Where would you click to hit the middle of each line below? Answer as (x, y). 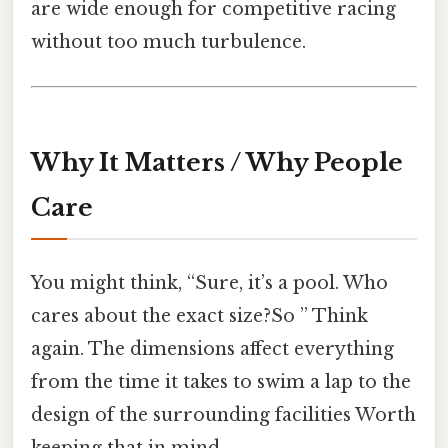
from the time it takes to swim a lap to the (221, 381)
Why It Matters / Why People (217, 163)
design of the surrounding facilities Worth (223, 414)
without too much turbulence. (168, 42)
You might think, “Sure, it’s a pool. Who (209, 282)
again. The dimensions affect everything (212, 348)
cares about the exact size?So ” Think (199, 315)
